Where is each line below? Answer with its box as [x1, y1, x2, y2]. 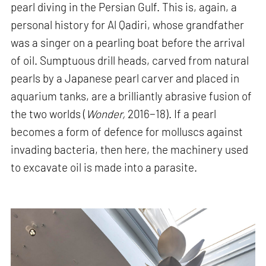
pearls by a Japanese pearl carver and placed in [11, 71, 240, 85]
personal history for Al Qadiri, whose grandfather [11, 17, 245, 31]
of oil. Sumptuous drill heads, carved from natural [11, 53, 249, 67]
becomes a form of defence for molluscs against [11, 124, 243, 138]
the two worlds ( [11, 106, 87, 121]
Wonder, [86, 106, 128, 121]
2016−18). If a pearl [128, 106, 217, 121]
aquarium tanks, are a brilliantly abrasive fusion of [11, 88, 252, 103]
